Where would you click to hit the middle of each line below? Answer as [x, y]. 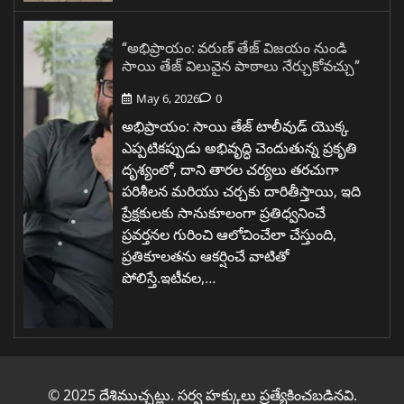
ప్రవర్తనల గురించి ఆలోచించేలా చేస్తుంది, [229, 234]
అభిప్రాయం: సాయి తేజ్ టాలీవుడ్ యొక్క [235, 126]
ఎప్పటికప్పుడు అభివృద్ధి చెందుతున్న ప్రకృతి [239, 147]
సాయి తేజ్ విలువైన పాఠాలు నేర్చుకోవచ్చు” [241, 66]
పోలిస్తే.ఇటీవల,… [169, 277]
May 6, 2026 [168, 98]
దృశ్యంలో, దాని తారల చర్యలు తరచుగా [230, 169]
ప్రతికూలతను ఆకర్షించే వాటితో [206, 256]
